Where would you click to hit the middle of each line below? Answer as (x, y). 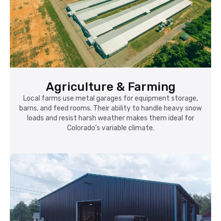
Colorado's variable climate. (110, 128)
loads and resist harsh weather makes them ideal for (110, 118)
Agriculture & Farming (110, 87)
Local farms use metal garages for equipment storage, (110, 99)
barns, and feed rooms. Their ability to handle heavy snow (110, 109)
